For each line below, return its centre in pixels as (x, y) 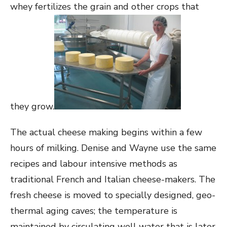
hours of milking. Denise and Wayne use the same (113, 148)
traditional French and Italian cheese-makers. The (113, 179)
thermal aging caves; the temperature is (94, 211)
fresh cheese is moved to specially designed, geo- (113, 195)
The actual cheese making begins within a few (106, 132)
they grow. (32, 106)
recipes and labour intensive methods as (94, 164)
